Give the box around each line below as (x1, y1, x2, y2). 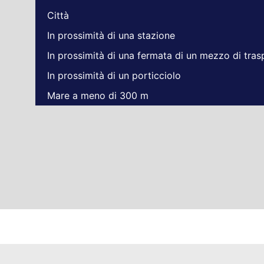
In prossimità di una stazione (47, 29, 175, 42)
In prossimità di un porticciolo (47, 70, 181, 82)
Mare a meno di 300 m (47, 90, 148, 102)
